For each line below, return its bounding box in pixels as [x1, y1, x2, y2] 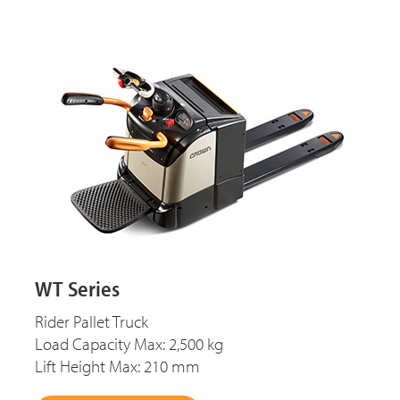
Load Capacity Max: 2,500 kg [35, 333, 223, 355]
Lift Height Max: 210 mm [35, 355, 200, 378]
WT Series [35, 275, 120, 303]
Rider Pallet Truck [35, 311, 148, 333]
